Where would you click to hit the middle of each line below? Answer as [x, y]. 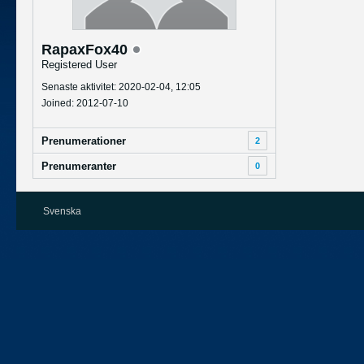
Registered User [79, 65]
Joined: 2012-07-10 [85, 103]
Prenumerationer [84, 141]
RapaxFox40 [87, 50]
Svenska [62, 211]
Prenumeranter [79, 166]
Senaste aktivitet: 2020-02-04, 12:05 [121, 87]
